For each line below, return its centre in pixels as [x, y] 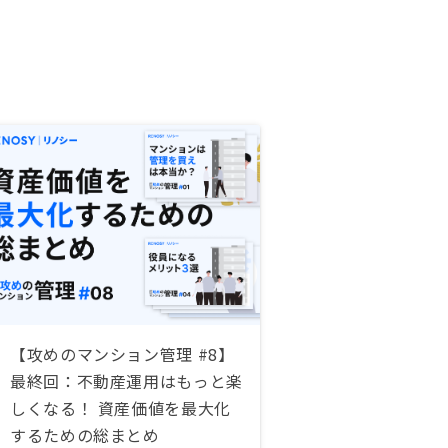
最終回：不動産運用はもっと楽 [126, 380]
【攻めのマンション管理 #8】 [122, 353]
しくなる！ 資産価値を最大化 [120, 407]
